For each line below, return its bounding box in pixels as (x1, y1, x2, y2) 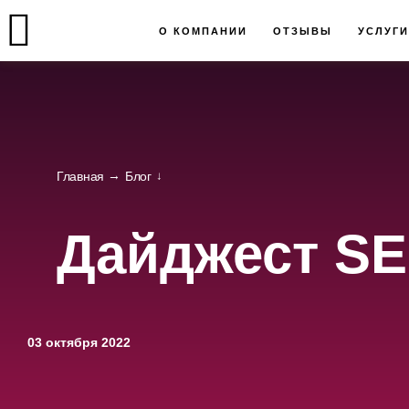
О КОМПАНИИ (159, 26, 247, 37)
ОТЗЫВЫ (272, 26, 332, 37)
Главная (57, 169, 105, 184)
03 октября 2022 (27, 335, 131, 350)
